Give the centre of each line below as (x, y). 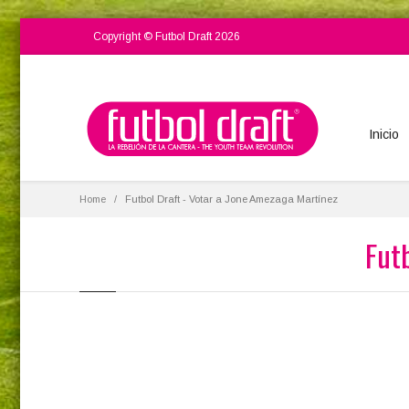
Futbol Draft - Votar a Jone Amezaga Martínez (231, 199)
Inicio (384, 134)
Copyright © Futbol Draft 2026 (167, 37)
